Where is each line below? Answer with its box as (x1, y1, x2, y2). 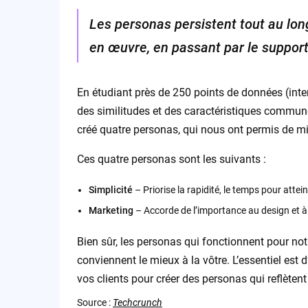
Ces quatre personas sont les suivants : (76, 152, 266, 166)
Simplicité (88, 184, 133, 195)
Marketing (88, 204, 133, 216)
